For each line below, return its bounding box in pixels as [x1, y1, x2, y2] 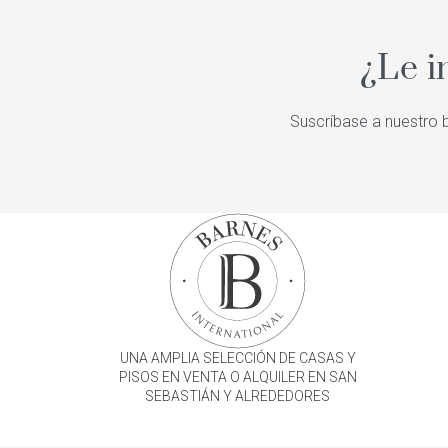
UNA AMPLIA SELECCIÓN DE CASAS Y [119, 349, 356, 366]
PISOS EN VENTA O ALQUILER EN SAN [118, 368, 357, 385]
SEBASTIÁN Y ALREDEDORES [145, 387, 330, 404]
